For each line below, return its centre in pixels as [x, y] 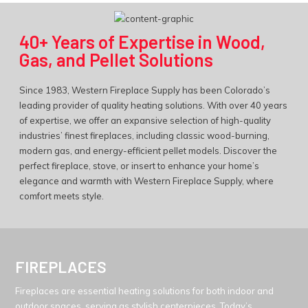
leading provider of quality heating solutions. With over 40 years [153, 105]
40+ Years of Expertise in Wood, [142, 41]
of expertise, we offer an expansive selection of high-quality [145, 120]
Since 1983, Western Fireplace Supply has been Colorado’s [144, 90]
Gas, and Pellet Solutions [116, 59]
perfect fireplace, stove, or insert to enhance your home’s [139, 165]
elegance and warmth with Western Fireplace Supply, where [146, 180]
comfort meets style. [61, 196]
